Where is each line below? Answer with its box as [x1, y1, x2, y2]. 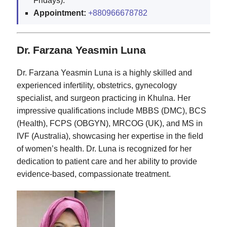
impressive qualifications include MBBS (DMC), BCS [17, 106, 206, 115]
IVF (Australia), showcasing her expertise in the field [17, 131, 203, 140]
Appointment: [33, 9, 86, 18]
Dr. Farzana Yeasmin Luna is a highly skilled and [17, 68, 192, 77]
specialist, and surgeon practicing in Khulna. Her [17, 93, 191, 102]
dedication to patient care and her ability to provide [17, 157, 197, 166]
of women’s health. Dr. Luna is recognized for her [17, 144, 192, 153]
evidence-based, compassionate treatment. [17, 169, 171, 178]
